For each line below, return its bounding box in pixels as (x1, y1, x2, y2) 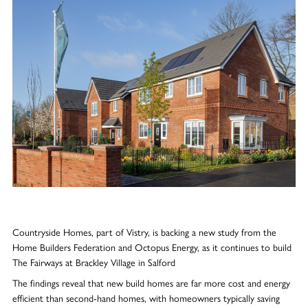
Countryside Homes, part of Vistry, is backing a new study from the (12, 224, 276, 239)
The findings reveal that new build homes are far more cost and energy (12, 276, 290, 290)
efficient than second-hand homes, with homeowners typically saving (12, 291, 280, 305)
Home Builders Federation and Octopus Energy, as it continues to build (12, 239, 291, 254)
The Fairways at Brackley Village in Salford (12, 254, 175, 269)
